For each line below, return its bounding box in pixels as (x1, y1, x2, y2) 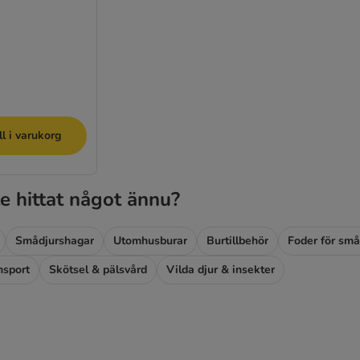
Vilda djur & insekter (166, 261, 275, 277)
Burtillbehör (207, 232, 268, 248)
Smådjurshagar (15, 232, 94, 248)
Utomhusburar (113, 232, 187, 248)
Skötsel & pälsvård (49, 261, 147, 277)
